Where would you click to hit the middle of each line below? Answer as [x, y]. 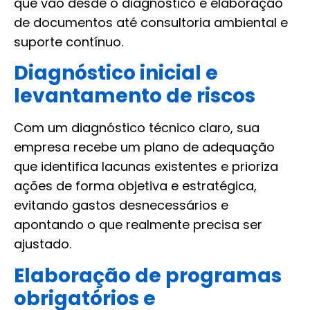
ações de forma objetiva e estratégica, [135, 186]
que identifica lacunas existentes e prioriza [146, 167]
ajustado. [43, 244]
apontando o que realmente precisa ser [138, 225]
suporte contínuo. [69, 42]
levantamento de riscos [135, 96]
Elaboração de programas [148, 275]
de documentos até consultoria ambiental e [151, 22]
